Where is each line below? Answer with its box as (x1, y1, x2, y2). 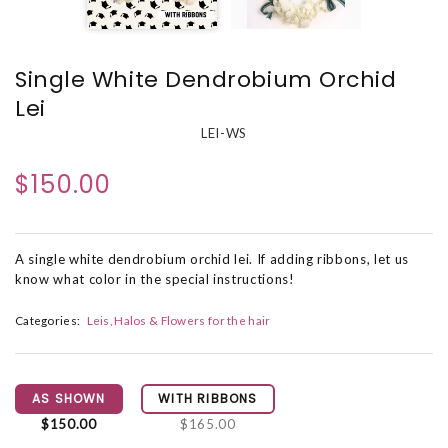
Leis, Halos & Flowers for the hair (86, 313, 271, 328)
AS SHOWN (32, 390, 106, 408)
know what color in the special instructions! (15, 271, 295, 287)
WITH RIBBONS (158, 390, 258, 408)
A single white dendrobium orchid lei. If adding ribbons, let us (15, 251, 409, 267)
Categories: (15, 313, 81, 328)
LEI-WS (201, 125, 247, 141)
